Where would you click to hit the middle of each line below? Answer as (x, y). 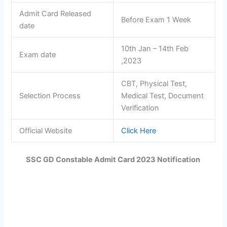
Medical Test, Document (163, 96)
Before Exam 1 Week (156, 20)
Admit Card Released (56, 14)
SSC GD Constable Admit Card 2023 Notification (113, 160)
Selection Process (50, 96)
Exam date (38, 55)
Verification (140, 108)
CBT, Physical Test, (154, 84)
